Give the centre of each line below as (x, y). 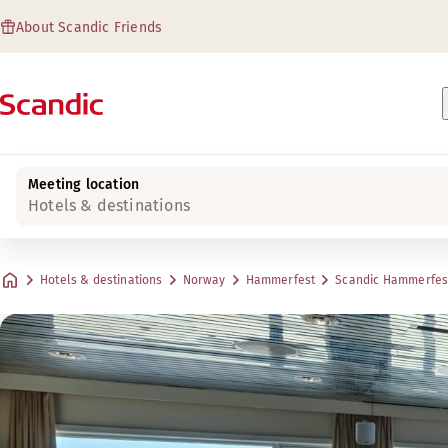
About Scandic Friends (89, 27)
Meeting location (84, 184)
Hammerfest (280, 280)
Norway (204, 280)
